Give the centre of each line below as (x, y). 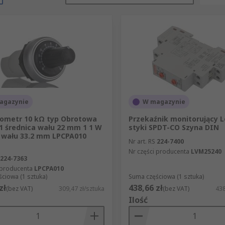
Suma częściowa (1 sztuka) (166, 177)
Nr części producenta (159, 152)
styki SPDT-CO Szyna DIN (174, 128)
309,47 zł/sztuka (81, 189)
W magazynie (164, 102)
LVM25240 (206, 152)
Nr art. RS (142, 142)
